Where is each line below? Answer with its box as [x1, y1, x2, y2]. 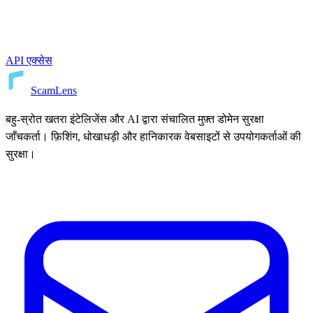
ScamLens [31, 84, 77, 96]
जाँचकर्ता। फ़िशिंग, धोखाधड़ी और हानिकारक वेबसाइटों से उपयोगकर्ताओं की [6, 130, 301, 143]
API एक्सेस [6, 54, 52, 66]
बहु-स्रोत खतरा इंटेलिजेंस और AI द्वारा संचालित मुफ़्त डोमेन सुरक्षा [6, 112, 264, 125]
